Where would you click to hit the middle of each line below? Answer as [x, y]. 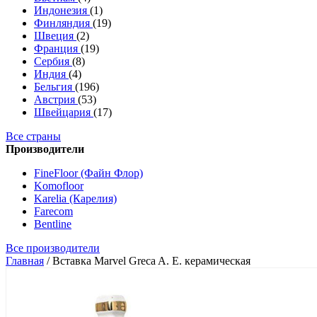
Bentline [53, 224]
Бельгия [54, 87]
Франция [57, 48]
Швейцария [64, 112]
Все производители [53, 248]
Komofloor [59, 186]
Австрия [56, 99]
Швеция [55, 36]
